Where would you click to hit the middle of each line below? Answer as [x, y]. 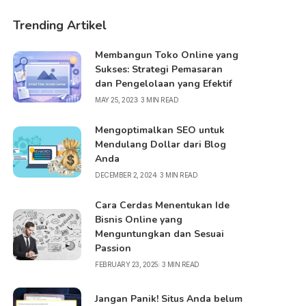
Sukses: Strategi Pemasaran [159, 69]
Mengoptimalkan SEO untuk [160, 130]
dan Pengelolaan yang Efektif [164, 84]
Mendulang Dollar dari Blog [161, 144]
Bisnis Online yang [139, 220]
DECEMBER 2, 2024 [126, 175]
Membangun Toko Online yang [167, 55]
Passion [113, 248]
